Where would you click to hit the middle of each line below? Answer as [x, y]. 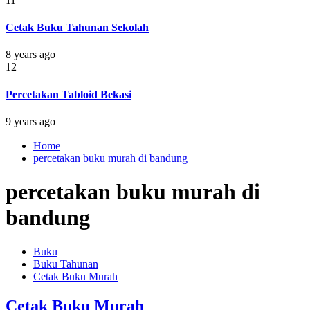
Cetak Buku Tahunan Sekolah [77, 28]
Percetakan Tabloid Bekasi [69, 94]
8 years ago [30, 55]
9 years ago [30, 121]
